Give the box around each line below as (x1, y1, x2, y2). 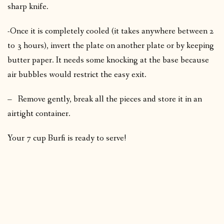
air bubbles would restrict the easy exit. (7, 69, 146, 81)
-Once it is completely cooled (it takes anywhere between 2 (7, 25, 214, 37)
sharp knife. (7, 1, 48, 13)
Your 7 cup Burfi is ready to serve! (7, 132, 126, 144)
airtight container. (7, 108, 70, 120)
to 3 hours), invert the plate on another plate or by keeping (7, 40, 214, 52)
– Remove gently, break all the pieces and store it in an (7, 93, 202, 105)
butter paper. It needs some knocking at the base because (7, 54, 209, 66)
